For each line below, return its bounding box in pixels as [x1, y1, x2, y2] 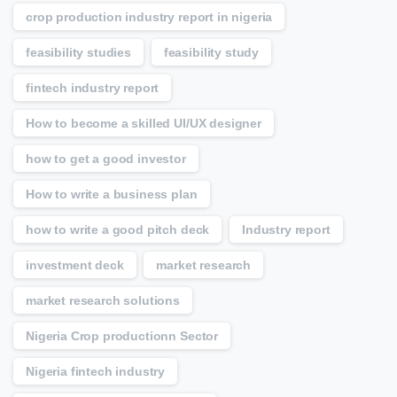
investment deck [26, 258, 124, 273]
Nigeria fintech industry [26, 364, 166, 379]
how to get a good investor [26, 152, 186, 167]
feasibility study [163, 45, 260, 60]
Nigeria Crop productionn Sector [26, 329, 219, 344]
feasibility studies [26, 45, 131, 60]
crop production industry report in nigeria [26, 10, 273, 25]
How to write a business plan [26, 187, 198, 202]
